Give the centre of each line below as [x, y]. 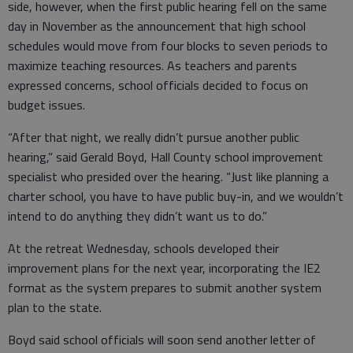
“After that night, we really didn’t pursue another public [154, 137]
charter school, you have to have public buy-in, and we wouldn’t [176, 196]
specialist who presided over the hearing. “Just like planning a [168, 176]
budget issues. [46, 104]
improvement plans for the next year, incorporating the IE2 [164, 268]
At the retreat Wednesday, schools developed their [143, 248]
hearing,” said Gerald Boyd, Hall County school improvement [165, 156]
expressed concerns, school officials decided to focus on [158, 85]
